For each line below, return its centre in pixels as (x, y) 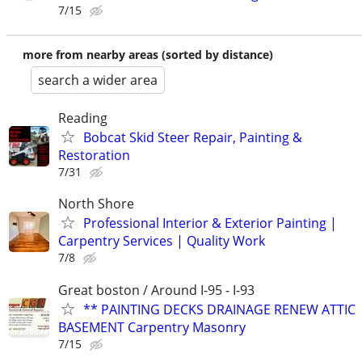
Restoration (94, 156)
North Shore (96, 204)
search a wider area (98, 80)
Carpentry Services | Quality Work (162, 241)
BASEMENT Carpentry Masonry (152, 327)
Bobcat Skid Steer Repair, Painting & (193, 138)
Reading (83, 118)
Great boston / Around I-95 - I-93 (156, 290)
